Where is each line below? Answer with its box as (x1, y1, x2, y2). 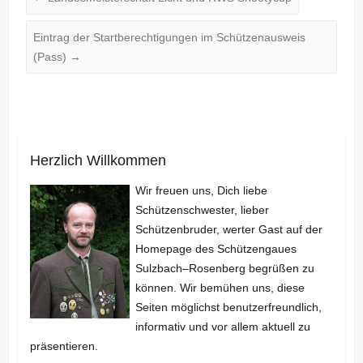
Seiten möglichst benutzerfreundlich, (135, 300, 322, 314)
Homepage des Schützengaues (135, 241, 297, 255)
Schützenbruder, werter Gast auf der (135, 222, 323, 236)
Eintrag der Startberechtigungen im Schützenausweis (32, 30, 305, 44)
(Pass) (32, 49, 70, 63)
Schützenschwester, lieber (135, 203, 270, 216)
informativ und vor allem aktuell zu (135, 319, 311, 333)
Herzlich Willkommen (29, 152, 166, 169)
